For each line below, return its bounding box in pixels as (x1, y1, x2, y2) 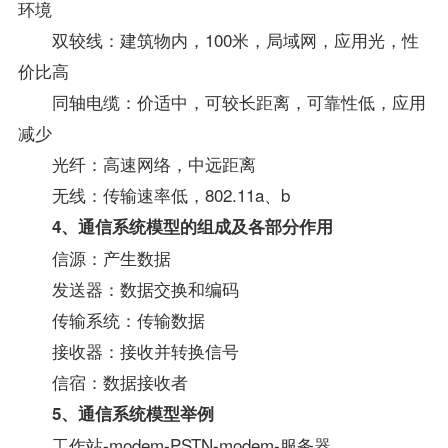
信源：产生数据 (17, 244, 171, 270)
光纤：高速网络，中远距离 (17, 150, 256, 176)
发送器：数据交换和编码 (17, 275, 239, 301)
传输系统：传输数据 (17, 306, 205, 332)
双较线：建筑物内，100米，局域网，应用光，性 (17, 26, 419, 52)
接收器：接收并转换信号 (17, 337, 239, 363)
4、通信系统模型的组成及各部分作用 (51, 213, 333, 238)
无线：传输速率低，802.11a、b (17, 181, 290, 207)
